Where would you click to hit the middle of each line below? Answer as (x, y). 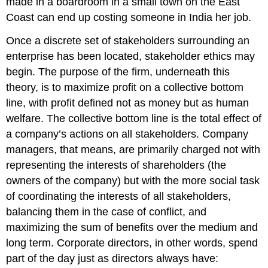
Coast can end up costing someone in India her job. (129, 18)
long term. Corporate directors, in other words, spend (132, 243)
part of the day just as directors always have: (112, 259)
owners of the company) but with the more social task (133, 181)
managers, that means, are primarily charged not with (133, 150)
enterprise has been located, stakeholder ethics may (131, 57)
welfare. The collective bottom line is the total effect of (134, 119)
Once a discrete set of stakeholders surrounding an (128, 41)
